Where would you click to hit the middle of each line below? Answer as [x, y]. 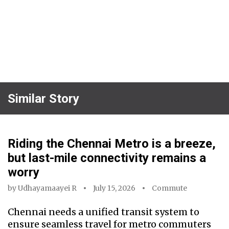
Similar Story [43, 98]
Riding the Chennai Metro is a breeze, [112, 144]
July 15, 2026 [114, 188]
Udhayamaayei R [47, 188]
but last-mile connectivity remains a [107, 158]
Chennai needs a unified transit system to [104, 212]
